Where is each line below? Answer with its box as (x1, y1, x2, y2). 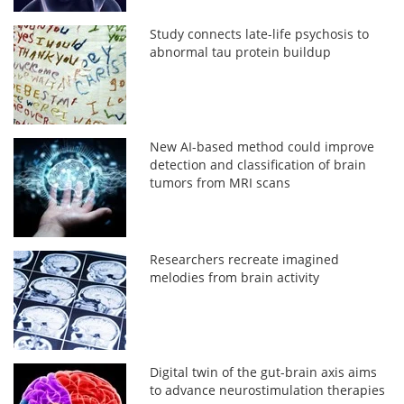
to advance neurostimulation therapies (150, 381, 386, 399)
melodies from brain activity (150, 268, 320, 286)
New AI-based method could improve (150, 137, 375, 155)
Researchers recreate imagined (150, 250, 340, 268)
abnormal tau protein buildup (150, 42, 332, 60)
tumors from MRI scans (150, 173, 291, 191)
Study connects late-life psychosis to (150, 24, 370, 42)
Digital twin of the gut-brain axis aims (150, 363, 378, 381)
